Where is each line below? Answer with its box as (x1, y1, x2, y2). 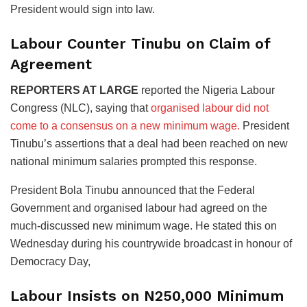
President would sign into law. (10, 3, 155, 16)
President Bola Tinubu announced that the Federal (10, 184, 255, 197)
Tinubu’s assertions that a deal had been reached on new (10, 138, 288, 150)
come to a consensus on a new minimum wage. (10, 120, 240, 132)
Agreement (10, 55, 92, 73)
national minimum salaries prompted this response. (10, 156, 257, 168)
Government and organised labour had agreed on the (10, 202, 267, 214)
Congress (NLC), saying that (10, 102, 151, 114)
